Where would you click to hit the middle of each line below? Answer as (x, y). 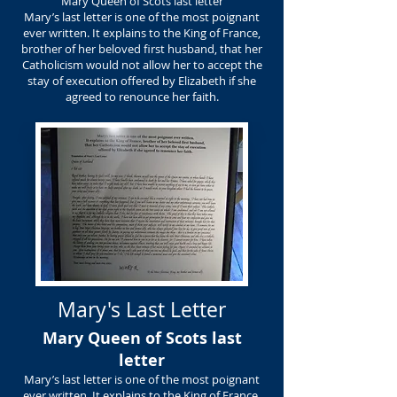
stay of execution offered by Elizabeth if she (142, 81)
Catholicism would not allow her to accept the (142, 65)
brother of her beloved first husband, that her (142, 49)
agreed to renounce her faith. (142, 97)
